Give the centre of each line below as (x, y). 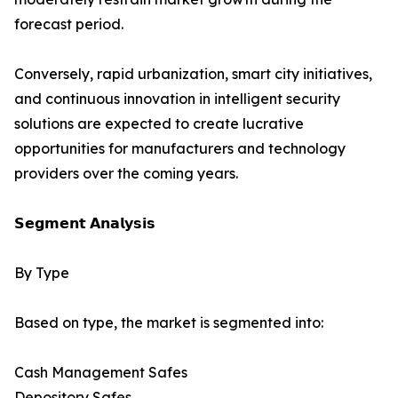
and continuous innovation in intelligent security (177, 99)
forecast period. (69, 24)
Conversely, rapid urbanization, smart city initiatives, (193, 74)
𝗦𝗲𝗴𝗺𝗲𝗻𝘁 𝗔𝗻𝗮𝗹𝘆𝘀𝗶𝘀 (85, 223)
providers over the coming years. (126, 174)
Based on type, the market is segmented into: (169, 323)
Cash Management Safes (101, 373)
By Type (42, 273)
